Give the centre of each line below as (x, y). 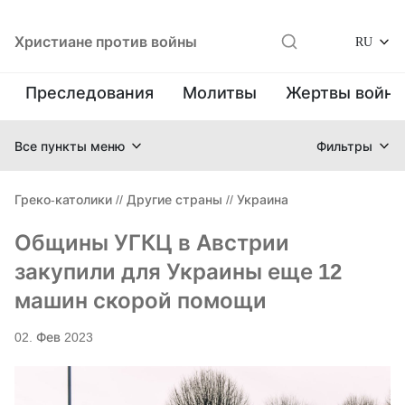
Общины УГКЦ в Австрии (152, 243)
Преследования (89, 93)
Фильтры (344, 146)
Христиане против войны (106, 42)
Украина (263, 199)
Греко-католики (63, 199)
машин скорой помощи (141, 301)
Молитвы (220, 93)
